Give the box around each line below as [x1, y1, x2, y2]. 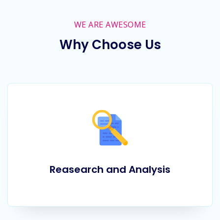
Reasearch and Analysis [50, 163, 170, 177]
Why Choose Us [59, 36, 161, 54]
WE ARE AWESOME [74, 19, 146, 30]
